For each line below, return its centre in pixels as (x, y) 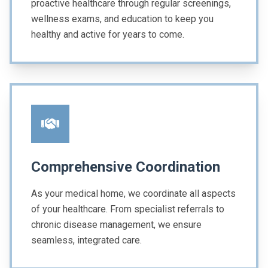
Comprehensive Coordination (126, 167)
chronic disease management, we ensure (116, 225)
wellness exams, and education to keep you (122, 19)
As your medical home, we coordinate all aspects (133, 194)
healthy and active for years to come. (108, 35)
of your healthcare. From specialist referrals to (128, 209)
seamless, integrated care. (86, 240)
